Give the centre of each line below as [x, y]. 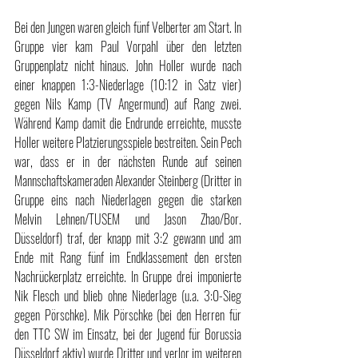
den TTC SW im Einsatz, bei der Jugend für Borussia [128, 334]
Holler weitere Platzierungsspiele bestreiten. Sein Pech [128, 142]
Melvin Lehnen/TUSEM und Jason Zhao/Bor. [128, 219]
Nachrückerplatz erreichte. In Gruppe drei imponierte [128, 276]
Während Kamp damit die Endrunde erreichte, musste [128, 123]
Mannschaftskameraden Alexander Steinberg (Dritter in [128, 180]
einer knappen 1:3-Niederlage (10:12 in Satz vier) [128, 84]
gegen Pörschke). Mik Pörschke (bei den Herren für [128, 314]
